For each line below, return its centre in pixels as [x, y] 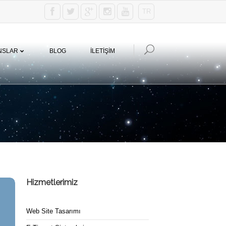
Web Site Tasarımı [53, 211]
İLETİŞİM [103, 51]
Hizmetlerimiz [52, 182]
